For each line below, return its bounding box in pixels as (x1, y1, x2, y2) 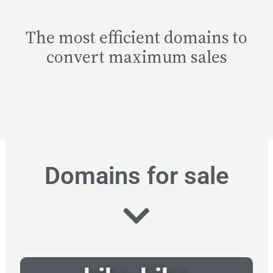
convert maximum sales (46, 45, 227, 69)
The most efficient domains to (26, 26, 247, 49)
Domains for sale (44, 161, 229, 191)
